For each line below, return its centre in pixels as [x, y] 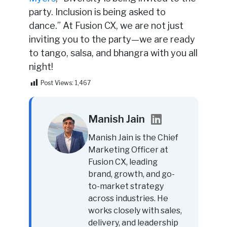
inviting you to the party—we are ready [112, 39]
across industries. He [128, 198]
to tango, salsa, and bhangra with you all [113, 53]
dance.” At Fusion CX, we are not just [106, 25]
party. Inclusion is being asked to [97, 12]
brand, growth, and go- [131, 174]
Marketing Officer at [128, 149]
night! [41, 66]
